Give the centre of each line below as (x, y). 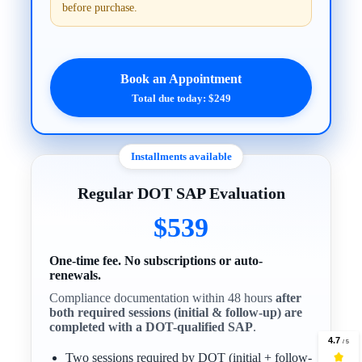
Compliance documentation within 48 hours (163, 298)
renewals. (76, 276)
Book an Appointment (181, 79)
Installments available (181, 157)
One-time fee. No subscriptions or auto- (156, 261)
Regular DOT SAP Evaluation (181, 194)
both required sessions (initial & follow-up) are (176, 313)
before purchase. (100, 8)
